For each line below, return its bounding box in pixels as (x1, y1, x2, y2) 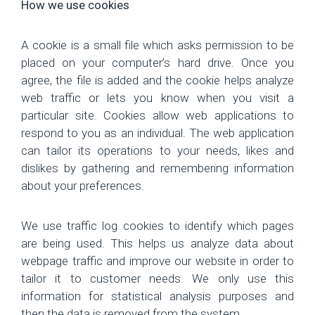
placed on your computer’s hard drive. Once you (21, 55, 294, 70)
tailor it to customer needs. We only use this (21, 271, 294, 285)
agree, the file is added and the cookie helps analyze (21, 72, 294, 87)
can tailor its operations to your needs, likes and (21, 143, 294, 157)
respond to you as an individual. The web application (21, 125, 294, 140)
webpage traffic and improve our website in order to (21, 253, 294, 268)
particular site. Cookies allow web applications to (21, 108, 294, 122)
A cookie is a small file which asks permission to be (21, 37, 294, 52)
